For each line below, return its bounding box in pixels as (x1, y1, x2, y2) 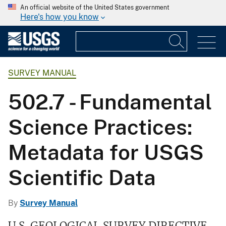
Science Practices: (8, 115, 192, 140)
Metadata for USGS (8, 140, 204, 165)
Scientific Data (8, 165, 156, 190)
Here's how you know (20, 12, 99, 22)
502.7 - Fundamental (8, 89, 212, 115)
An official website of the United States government (20, 4, 169, 11)
